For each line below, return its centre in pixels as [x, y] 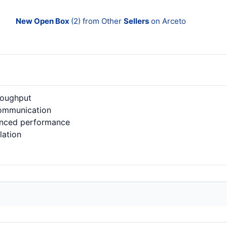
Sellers [137, 21]
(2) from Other [98, 21]
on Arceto [168, 21]
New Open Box [44, 21]
